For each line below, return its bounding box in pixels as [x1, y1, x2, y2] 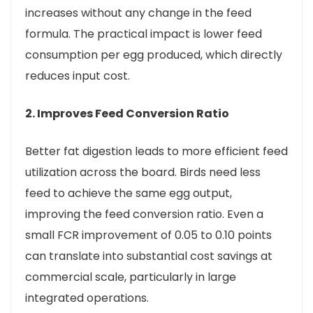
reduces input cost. [25, 68, 130, 84]
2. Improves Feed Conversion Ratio [25, 105, 229, 122]
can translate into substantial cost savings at [25, 248, 272, 264]
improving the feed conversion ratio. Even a [25, 206, 263, 222]
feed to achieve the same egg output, [25, 185, 232, 201]
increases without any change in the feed [25, 5, 252, 21]
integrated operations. [25, 290, 149, 306]
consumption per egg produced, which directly [25, 47, 282, 63]
